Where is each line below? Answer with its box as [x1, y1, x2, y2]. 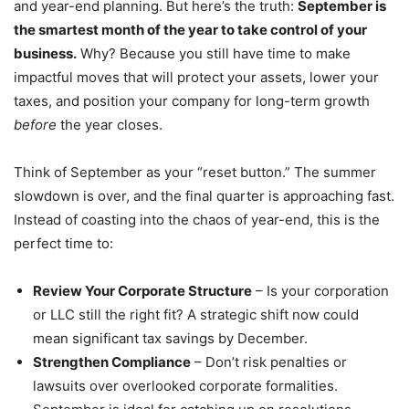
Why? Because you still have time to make [77, 45, 351, 63]
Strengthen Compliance [33, 353, 191, 372]
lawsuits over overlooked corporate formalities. [33, 377, 338, 395]
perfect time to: [14, 235, 113, 253]
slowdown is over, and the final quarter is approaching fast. [14, 187, 394, 205]
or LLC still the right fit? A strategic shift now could [33, 306, 359, 324]
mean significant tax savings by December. [33, 330, 308, 348]
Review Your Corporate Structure [33, 282, 252, 300]
